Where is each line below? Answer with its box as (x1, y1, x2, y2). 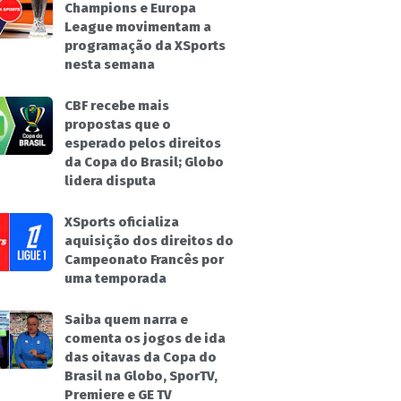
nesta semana (64, 56, 155, 73)
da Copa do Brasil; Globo (64, 154, 224, 170)
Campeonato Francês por (64, 252, 224, 268)
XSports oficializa (64, 214, 179, 230)
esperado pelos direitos (64, 135, 221, 151)
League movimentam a (64, 19, 211, 35)
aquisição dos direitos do (64, 233, 234, 249)
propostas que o (64, 116, 171, 132)
